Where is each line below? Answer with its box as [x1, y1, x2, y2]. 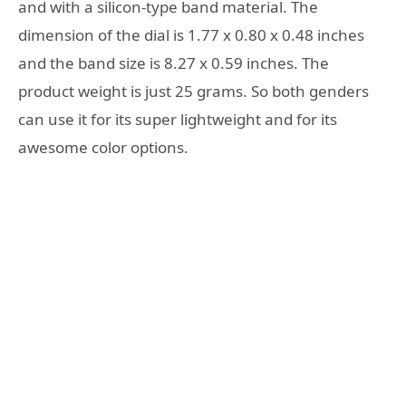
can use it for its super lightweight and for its [18, 108, 337, 130]
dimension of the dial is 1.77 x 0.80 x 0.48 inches [18, 24, 364, 45]
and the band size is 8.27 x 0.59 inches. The [18, 52, 329, 73]
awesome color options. [18, 136, 188, 158]
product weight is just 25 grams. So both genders [18, 80, 369, 101]
